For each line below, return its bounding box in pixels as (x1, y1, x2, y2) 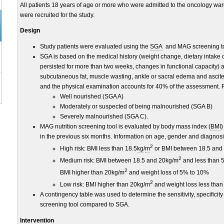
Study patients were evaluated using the (40, 43, 150, 50)
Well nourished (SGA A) (60, 93, 123, 100)
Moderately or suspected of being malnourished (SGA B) (60, 103, 212, 110)
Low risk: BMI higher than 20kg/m (60, 181, 150, 188)
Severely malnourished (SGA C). (60, 113, 148, 120)
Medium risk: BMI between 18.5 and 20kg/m (60, 157, 178, 164)
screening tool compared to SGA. (40, 201, 129, 208)
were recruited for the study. (20, 11, 94, 18)
